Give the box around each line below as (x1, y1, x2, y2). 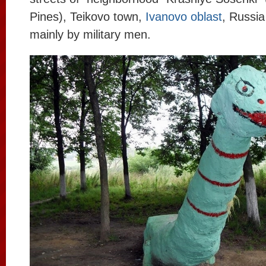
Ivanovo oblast (145, 10, 222, 23)
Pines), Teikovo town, (30, 10, 145, 23)
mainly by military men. (30, 28, 151, 41)
